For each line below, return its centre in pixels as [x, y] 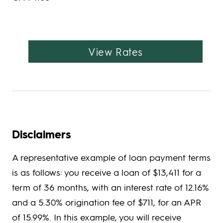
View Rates [115, 52]
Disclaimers [41, 134]
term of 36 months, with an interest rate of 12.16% [111, 187]
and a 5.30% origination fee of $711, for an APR [107, 202]
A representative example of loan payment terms [111, 157]
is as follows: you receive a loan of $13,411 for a [107, 172]
